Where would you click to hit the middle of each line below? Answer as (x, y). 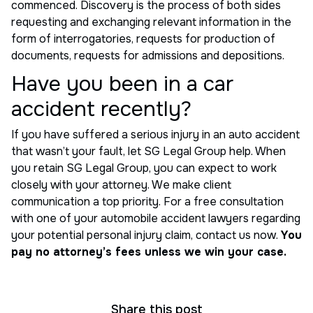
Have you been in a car (122, 83)
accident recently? (101, 109)
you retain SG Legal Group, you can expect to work (144, 168)
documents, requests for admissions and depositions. (148, 55)
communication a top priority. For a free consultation (147, 201)
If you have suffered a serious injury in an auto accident (155, 134)
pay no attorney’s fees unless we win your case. (149, 252)
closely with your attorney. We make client (121, 184)
